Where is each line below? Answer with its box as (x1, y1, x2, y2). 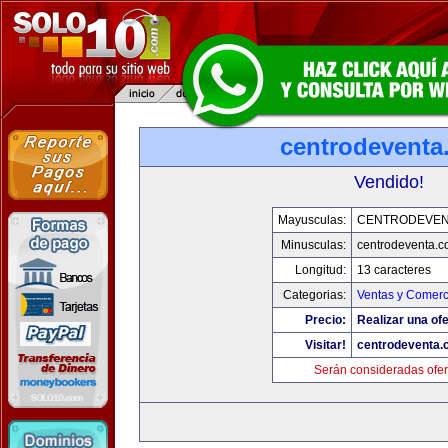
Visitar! (304, 338, 346, 352)
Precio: (304, 313, 346, 327)
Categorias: (282, 288, 346, 302)
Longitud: (294, 263, 346, 277)
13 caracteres (356, 263, 431, 277)
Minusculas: (280, 238, 346, 252)
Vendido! (354, 172, 424, 192)
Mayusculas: (277, 213, 346, 227)
